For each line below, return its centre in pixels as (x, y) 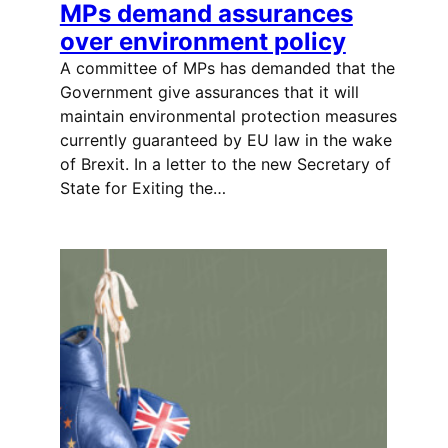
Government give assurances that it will (209, 91)
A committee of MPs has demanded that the (227, 67)
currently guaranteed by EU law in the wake (225, 139)
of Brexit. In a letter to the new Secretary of (225, 163)
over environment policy (202, 41)
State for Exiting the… (142, 187)
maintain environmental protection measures (228, 115)
